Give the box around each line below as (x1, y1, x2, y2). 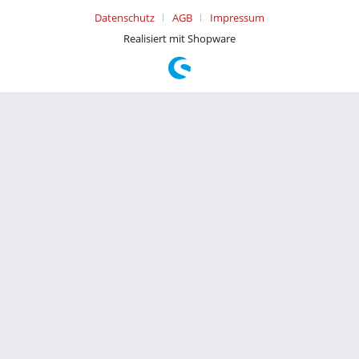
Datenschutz (95, 10, 155, 26)
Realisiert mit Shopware (123, 31, 236, 46)
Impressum (210, 10, 264, 26)
